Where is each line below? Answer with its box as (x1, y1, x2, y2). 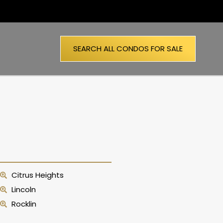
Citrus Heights (11, 170, 64, 180)
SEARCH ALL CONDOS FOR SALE (73, 43, 183, 54)
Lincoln (11, 184, 36, 195)
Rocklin (11, 199, 36, 209)
